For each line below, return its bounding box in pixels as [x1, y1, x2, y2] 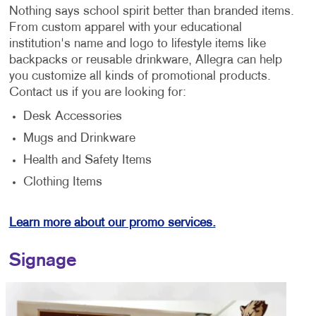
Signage [8, 252, 76, 269]
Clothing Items [23, 176, 102, 188]
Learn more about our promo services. [8, 217, 216, 229]
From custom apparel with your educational [8, 21, 242, 34]
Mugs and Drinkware [23, 132, 135, 145]
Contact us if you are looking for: [8, 86, 186, 99]
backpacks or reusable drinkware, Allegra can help [8, 54, 282, 66]
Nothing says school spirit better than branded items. [8, 5, 294, 18]
